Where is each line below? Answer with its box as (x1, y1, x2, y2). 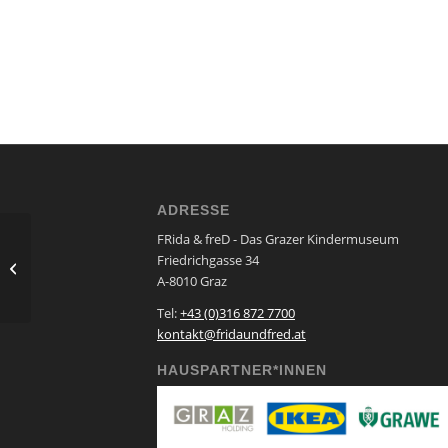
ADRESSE (157, 201, 230, 218)
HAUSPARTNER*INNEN (157, 361, 327, 378)
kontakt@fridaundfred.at (157, 324, 306, 343)
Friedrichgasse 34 (157, 250, 259, 269)
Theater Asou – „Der (35, 247, 153, 266)
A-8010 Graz (157, 271, 227, 290)
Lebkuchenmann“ (35, 268, 141, 287)
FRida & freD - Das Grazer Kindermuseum (157, 229, 399, 248)
